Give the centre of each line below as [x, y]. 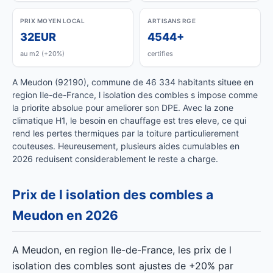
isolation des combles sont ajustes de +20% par [123, 266]
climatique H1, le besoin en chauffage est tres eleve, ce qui [129, 120]
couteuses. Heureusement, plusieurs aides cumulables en [126, 146]
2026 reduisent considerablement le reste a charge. [115, 159]
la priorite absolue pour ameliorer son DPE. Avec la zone [123, 108]
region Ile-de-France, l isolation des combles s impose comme [135, 95]
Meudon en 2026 [65, 215]
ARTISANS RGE [172, 21]
